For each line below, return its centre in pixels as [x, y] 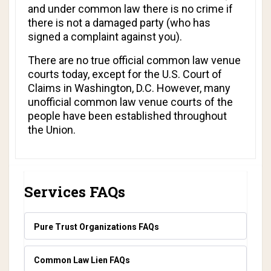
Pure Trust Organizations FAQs [96, 227]
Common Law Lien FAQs [82, 260]
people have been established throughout [127, 116]
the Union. [52, 130]
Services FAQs [75, 192]
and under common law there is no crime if [130, 9]
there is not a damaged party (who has [119, 23]
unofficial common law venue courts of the [130, 102]
